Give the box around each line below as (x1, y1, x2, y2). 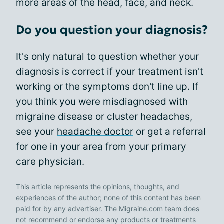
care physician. (16, 155, 84, 167)
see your (16, 125, 57, 137)
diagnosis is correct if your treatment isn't (16, 65, 203, 77)
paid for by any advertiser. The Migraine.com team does (16, 204, 199, 213)
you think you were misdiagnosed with (16, 95, 188, 107)
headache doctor (57, 125, 133, 137)
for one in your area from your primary (16, 140, 186, 152)
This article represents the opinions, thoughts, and (16, 182, 179, 191)
